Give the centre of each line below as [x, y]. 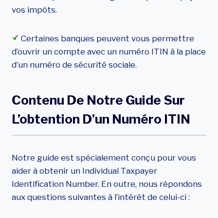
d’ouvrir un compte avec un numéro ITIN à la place [109, 52]
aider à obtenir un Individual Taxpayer [84, 171]
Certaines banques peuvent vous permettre [107, 38]
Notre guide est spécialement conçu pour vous [104, 158]
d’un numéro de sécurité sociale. [74, 65]
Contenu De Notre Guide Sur [98, 100]
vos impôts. [34, 10]
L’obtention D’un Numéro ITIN [101, 119]
